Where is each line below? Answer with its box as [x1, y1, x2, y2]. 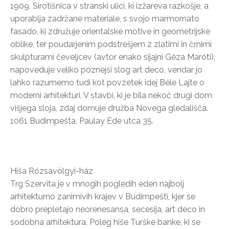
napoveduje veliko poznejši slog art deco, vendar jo [10, 64, 202, 75]
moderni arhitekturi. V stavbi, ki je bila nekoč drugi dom [10, 90, 212, 100]
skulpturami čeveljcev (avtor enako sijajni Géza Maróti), [10, 52, 215, 62]
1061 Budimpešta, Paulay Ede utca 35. [10, 116, 153, 126]
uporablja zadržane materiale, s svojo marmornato [10, 13, 199, 24]
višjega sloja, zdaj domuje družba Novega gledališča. [10, 103, 208, 113]
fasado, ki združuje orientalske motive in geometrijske [10, 26, 210, 36]
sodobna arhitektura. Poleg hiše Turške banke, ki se [10, 217, 200, 227]
